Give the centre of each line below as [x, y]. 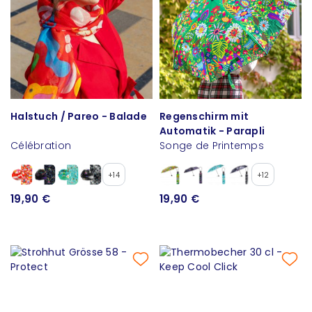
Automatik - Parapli [212, 131]
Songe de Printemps [212, 145]
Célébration [41, 145]
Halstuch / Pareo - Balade [79, 116]
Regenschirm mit [204, 116]
